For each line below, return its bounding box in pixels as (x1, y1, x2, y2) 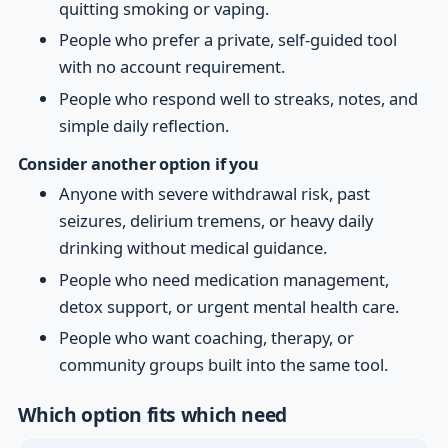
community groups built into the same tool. (59, 353, 389, 377)
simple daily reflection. (59, 113, 230, 137)
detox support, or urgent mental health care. (59, 294, 400, 318)
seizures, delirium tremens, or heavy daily (59, 209, 374, 233)
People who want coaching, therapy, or (59, 326, 355, 350)
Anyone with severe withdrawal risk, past (59, 182, 371, 206)
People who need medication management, (59, 267, 390, 291)
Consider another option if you (17, 152, 259, 175)
